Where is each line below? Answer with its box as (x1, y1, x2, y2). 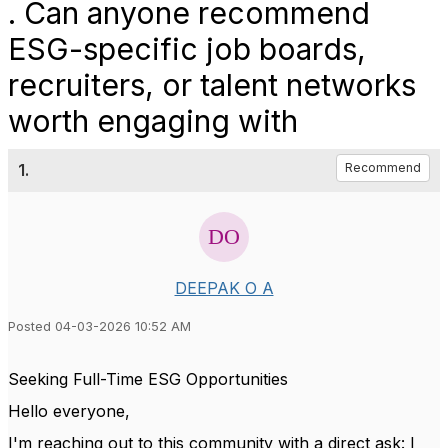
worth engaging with (8, 103, 298, 139)
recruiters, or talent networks (8, 67, 416, 103)
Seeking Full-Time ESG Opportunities (8, 369, 298, 389)
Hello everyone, (8, 401, 130, 421)
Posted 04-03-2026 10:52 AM (8, 319, 191, 334)
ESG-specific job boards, (8, 31, 366, 67)
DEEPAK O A (174, 278, 274, 298)
